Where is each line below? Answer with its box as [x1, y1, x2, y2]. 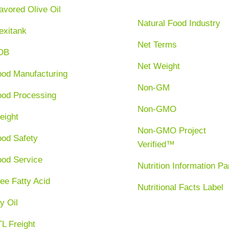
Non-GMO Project [137, 125, 206, 135]
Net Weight [137, 61, 180, 71]
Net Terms [137, 39, 177, 50]
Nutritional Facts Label [137, 182, 223, 192]
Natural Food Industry [137, 18, 220, 28]
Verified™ [137, 139, 175, 149]
